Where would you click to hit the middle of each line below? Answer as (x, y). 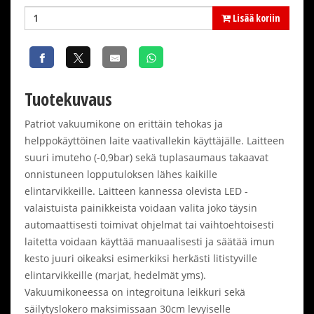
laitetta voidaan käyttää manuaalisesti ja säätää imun (150, 241)
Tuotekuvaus (68, 98)
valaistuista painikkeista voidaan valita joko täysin (141, 207)
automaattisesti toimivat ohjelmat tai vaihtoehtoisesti (149, 224)
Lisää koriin (255, 18)
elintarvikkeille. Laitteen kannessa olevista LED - (136, 191)
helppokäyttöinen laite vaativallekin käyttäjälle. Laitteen (155, 140)
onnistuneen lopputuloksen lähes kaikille (121, 174)
